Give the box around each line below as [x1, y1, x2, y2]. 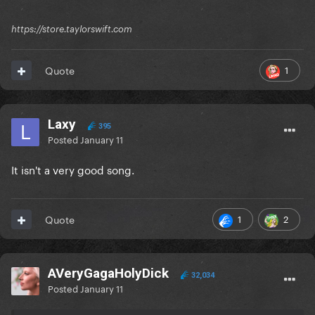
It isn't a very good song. [11, 160, 134, 178]
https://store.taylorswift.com [11, 23, 132, 35]
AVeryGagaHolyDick [48, 265, 169, 282]
